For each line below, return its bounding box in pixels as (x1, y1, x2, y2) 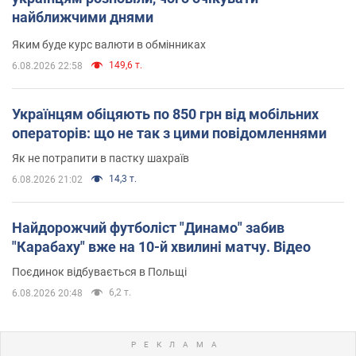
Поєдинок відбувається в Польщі (12, 265, 187, 278)
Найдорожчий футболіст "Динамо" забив (12, 219, 284, 236)
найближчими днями (12, 8, 153, 25)
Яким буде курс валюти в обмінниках (12, 37, 206, 51)
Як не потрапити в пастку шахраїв (12, 151, 189, 164)
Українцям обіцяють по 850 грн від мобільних (12, 105, 319, 122)
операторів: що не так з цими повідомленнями (12, 124, 327, 141)
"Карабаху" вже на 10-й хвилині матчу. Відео (12, 238, 311, 255)
